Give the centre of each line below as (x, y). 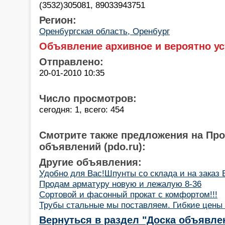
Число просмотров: (88, 98)
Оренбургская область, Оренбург (104, 31)
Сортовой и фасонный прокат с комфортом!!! (128, 194)
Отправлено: (71, 62)
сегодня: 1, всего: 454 (82, 109)
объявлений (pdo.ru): (92, 146)
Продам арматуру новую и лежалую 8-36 (120, 184)
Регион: (58, 20)
